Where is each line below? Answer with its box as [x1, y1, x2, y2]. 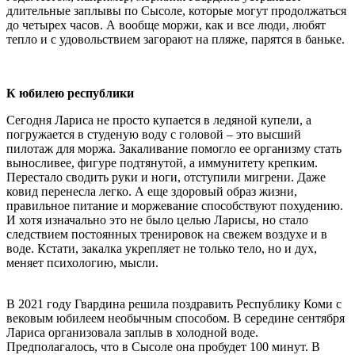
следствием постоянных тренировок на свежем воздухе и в [6, 227, 327, 242]
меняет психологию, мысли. [6, 256, 158, 270]
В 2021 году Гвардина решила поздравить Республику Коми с [6, 297, 342, 311]
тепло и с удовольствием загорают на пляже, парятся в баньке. [6, 32, 345, 47]
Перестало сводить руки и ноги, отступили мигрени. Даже [6, 170, 326, 185]
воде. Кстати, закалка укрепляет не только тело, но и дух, [6, 242, 317, 256]
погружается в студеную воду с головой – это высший [6, 128, 301, 142]
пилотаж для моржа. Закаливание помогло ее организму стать [6, 142, 342, 156]
